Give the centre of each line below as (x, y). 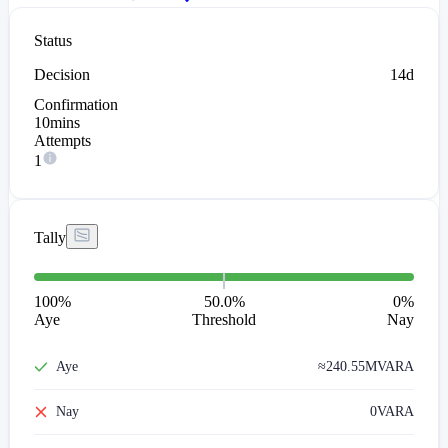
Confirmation (76, 105)
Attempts (62, 141)
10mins (57, 123)
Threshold (224, 320)
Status (53, 41)
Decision (62, 75)
